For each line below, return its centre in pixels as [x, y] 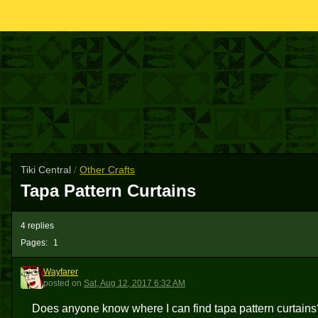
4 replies [37, 226]
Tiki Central [47, 170]
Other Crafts [107, 170]
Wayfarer [61, 272]
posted [56, 283]
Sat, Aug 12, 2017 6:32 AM [135, 283]
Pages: [34, 243]
